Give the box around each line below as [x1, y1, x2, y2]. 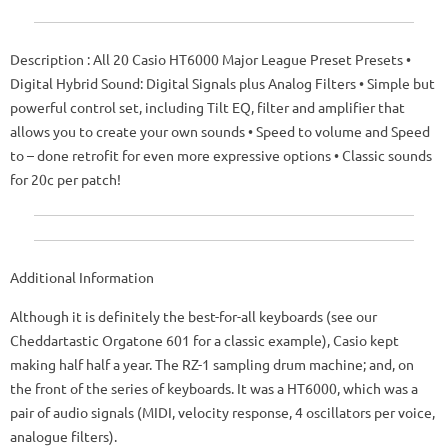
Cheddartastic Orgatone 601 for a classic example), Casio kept [10, 331, 399, 350]
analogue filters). [10, 427, 117, 446]
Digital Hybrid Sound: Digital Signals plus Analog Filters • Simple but [10, 74, 435, 93]
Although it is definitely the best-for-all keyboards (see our [10, 307, 377, 326]
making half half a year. [10, 355, 152, 374]
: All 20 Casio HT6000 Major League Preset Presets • [84, 50, 411, 69]
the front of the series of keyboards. [10, 379, 234, 398]
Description [10, 50, 84, 69]
